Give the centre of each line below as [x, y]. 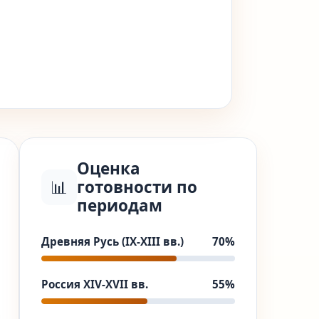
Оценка [108, 168]
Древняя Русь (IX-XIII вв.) [112, 241]
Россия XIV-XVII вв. [94, 284]
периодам [119, 205]
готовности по [137, 187]
